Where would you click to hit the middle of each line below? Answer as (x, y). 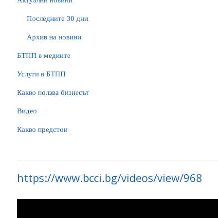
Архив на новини (54, 37)
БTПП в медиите (44, 55)
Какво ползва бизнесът (53, 92)
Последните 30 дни (57, 18)
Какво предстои (42, 129)
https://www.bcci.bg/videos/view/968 (110, 178)
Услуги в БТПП (41, 74)
